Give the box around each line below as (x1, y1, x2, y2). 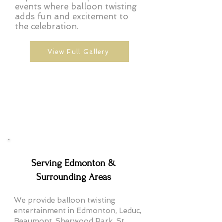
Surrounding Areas (36, 171, 111, 183)
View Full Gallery (47, 48, 110, 55)
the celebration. (15, 21, 79, 32)
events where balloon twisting (15, 1, 137, 12)
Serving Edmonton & (31, 158, 115, 169)
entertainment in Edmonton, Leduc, (14, 206, 141, 216)
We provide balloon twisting (14, 196, 115, 205)
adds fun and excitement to (15, 11, 128, 22)
